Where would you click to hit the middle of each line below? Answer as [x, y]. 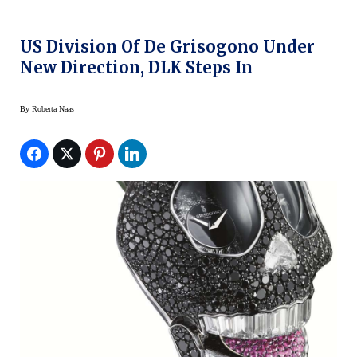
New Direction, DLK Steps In [136, 67]
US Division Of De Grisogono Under [167, 46]
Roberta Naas [53, 108]
